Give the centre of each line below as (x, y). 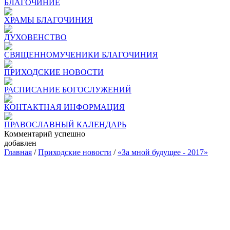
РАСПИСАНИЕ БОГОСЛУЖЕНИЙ (68, 90)
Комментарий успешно (45, 134)
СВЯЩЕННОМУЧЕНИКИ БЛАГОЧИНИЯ (81, 55)
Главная (18, 152)
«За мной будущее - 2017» (163, 152)
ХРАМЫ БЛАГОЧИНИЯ (49, 20)
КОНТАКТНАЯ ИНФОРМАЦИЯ (64, 107)
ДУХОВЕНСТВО (35, 37)
